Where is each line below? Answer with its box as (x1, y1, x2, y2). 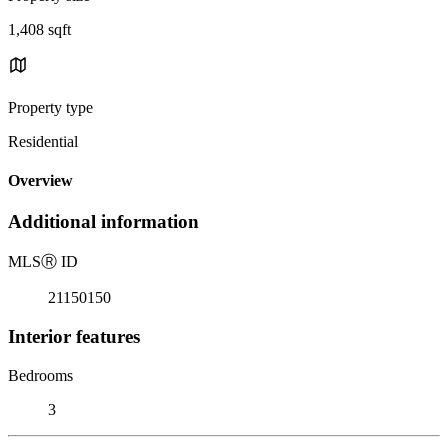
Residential (8, 132, 78, 150)
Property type (8, 98, 93, 116)
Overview (8, 172, 73, 190)
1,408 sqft (8, 20, 71, 38)
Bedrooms (8, 366, 73, 384)
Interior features (8, 325, 140, 347)
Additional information (8, 211, 199, 233)
